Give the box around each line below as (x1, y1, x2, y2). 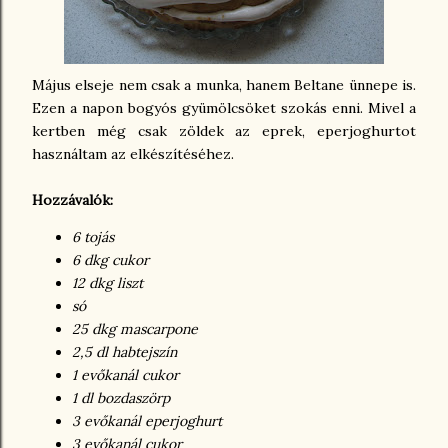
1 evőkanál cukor (72, 366, 179, 384)
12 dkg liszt (72, 274, 143, 292)
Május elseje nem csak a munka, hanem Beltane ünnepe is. (32, 76, 416, 94)
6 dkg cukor (72, 251, 149, 269)
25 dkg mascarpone (72, 320, 198, 338)
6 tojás (72, 228, 114, 246)
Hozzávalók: (32, 191, 113, 209)
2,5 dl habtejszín (72, 343, 177, 361)
